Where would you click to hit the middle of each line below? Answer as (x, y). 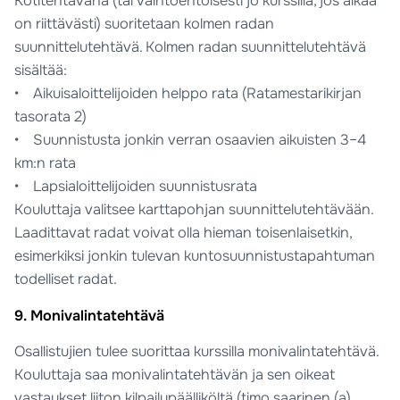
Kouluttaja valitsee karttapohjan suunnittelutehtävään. (194, 209)
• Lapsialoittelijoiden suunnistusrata (136, 186)
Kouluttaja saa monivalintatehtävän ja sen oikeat (175, 375)
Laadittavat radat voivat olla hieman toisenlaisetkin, (183, 232)
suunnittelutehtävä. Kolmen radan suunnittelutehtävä (191, 46)
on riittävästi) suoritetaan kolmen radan (145, 23)
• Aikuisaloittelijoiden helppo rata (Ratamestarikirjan (188, 93)
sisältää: (41, 70)
